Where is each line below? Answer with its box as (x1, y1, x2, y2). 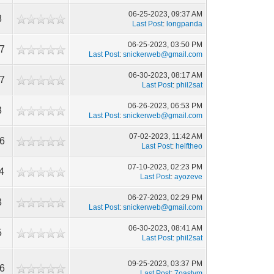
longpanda (166, 20, 203, 28)
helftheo (176, 142, 203, 150)
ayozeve (174, 172, 203, 181)
